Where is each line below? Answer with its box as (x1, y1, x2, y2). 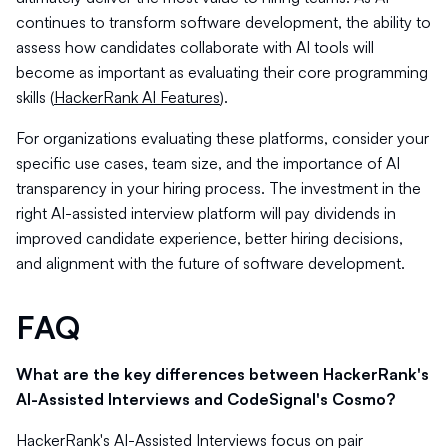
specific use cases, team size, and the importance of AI (16, 153, 400, 173)
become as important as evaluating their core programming (16, 62, 428, 82)
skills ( (16, 87, 54, 107)
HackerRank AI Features (54, 87, 220, 107)
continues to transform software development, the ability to (16, 12, 431, 32)
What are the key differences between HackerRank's (16, 364, 429, 384)
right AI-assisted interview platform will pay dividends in (16, 203, 396, 223)
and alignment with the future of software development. (16, 253, 405, 273)
